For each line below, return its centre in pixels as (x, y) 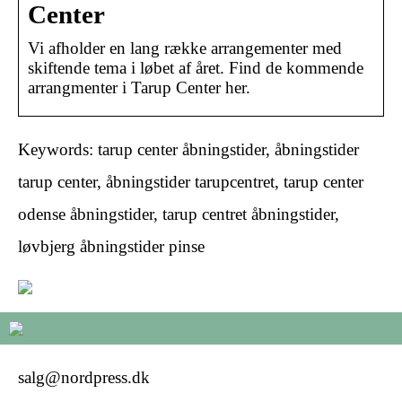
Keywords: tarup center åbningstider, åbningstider (188, 149)
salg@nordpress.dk (84, 377)
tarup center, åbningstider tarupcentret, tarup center (191, 181)
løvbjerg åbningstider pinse (111, 246)
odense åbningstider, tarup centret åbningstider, (179, 214)
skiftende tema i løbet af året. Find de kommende (196, 67)
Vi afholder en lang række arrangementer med (185, 48)
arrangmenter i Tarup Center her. (139, 87)
